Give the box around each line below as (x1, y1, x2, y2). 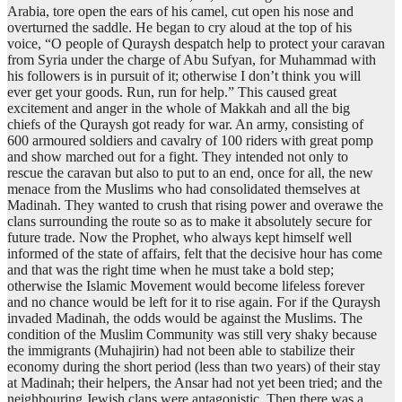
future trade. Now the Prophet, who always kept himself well (7, 230, 352, 246)
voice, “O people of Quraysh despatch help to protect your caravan (7, 36, 385, 52)
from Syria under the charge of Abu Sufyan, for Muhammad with (7, 52, 376, 68)
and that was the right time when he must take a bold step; (7, 262, 334, 278)
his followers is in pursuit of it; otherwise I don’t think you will (7, 68, 361, 84)
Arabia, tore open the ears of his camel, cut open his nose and (7, 4, 354, 20)
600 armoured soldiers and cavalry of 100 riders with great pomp (7, 133, 373, 149)
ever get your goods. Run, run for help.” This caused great (7, 84, 336, 100)
